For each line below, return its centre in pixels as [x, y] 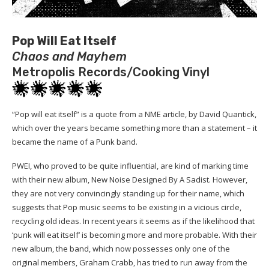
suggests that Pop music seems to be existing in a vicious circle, [127, 207]
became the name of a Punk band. [75, 142]
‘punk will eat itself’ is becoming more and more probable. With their [134, 235]
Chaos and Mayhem [69, 56]
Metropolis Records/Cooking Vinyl [111, 72]
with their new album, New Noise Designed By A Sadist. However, [130, 180]
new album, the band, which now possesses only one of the [121, 249]
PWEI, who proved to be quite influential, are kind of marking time [130, 166]
